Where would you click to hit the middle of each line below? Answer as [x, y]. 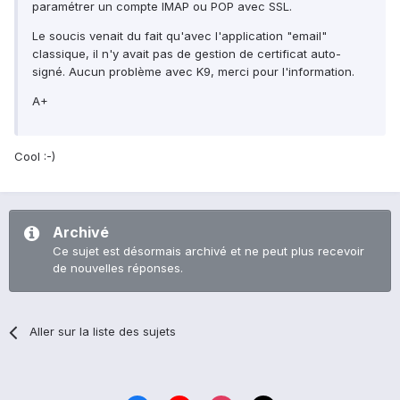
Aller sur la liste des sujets [103, 332]
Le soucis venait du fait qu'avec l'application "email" [179, 36]
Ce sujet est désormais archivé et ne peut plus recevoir [208, 251]
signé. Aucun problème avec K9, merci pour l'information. [193, 72]
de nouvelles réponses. [118, 268]
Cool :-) [35, 157]
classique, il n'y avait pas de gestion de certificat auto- [187, 54]
